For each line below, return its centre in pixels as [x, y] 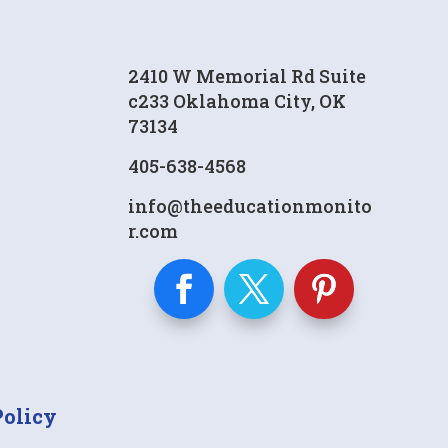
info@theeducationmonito [250, 206]
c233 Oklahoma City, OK [237, 101]
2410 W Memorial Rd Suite [247, 76]
